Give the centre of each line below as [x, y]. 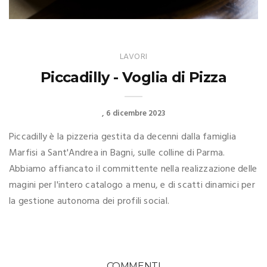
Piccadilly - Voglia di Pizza [133, 77]
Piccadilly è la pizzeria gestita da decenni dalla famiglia [123, 137]
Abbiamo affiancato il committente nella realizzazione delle [133, 169]
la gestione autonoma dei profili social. [89, 201]
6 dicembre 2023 [136, 113]
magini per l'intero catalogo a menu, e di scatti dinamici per [132, 185]
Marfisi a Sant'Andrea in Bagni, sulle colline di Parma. [117, 153]
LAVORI [133, 57]
